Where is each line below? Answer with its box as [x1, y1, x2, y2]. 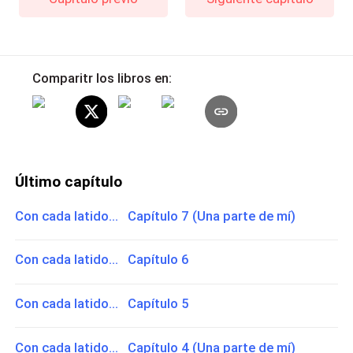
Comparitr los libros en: [32, 70, 172, 87]
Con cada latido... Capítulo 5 [15, 295, 190, 312]
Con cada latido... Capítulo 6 [15, 251, 190, 268]
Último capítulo [15, 173, 123, 191]
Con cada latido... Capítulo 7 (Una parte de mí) [15, 207, 296, 224]
